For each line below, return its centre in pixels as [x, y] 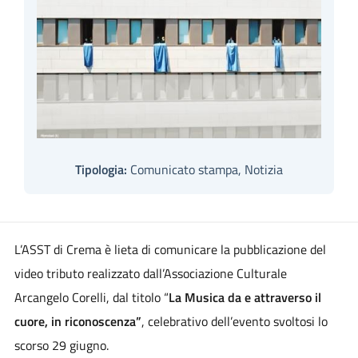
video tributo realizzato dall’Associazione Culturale [150, 274]
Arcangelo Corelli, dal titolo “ [91, 298]
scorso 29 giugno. [61, 346]
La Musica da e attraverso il [245, 298]
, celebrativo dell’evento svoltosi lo [234, 322]
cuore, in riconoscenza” [78, 322]
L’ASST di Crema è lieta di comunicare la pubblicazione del [170, 250]
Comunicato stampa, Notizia [205, 170]
